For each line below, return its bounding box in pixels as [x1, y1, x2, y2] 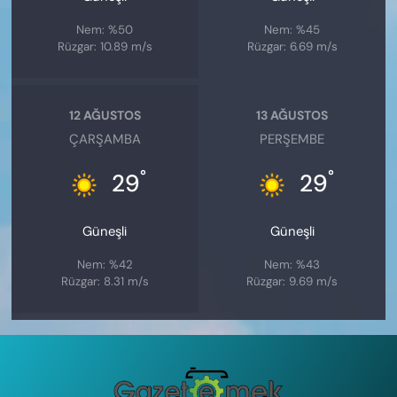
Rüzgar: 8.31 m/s [60, 274, 149, 290]
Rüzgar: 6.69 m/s [246, 39, 338, 55]
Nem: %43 [264, 257, 321, 273]
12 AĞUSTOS [68, 106, 141, 123]
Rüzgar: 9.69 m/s [246, 274, 339, 290]
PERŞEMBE [260, 130, 325, 149]
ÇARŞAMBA [68, 130, 141, 149]
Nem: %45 [264, 22, 321, 38]
